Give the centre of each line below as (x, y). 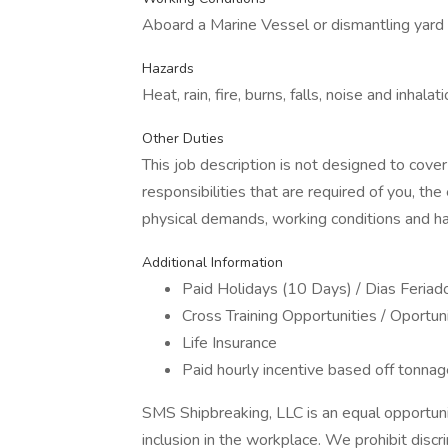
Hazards (168, 68)
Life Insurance (229, 343)
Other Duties (183, 138)
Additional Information (212, 262)
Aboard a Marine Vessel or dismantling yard (293, 25)
